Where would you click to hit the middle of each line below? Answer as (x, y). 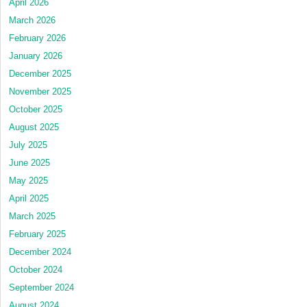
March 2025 (32, 216)
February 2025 (37, 234)
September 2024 (41, 287)
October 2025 (36, 109)
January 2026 (36, 56)
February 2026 (37, 38)
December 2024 (40, 251)
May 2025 (28, 180)
